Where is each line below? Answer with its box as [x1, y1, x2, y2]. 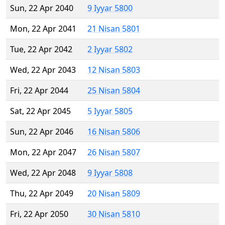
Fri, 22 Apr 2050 [10, 208, 68, 220]
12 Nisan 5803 [87, 64, 140, 76]
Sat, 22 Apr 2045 [10, 105, 71, 117]
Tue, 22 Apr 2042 [10, 44, 72, 55]
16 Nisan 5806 [87, 126, 140, 138]
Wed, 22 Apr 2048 [10, 167, 76, 179]
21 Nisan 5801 [87, 23, 140, 35]
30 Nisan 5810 [87, 208, 140, 220]
